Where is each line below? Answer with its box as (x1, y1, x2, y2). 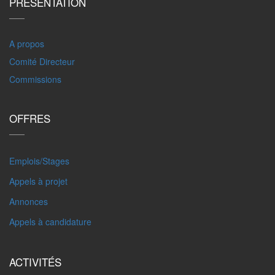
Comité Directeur (9, 55, 75, 68)
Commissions (9, 73, 61, 85)
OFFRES (9, 110, 50, 126)
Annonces (9, 195, 48, 207)
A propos (9, 37, 44, 50)
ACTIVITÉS (9, 254, 61, 269)
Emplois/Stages (9, 155, 69, 167)
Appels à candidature (9, 215, 91, 228)
